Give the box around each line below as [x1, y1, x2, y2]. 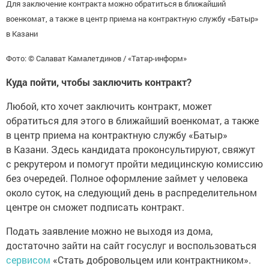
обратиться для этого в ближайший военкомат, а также [6, 113, 259, 127]
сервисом [6, 253, 53, 266]
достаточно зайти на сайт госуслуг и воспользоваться [6, 238, 256, 252]
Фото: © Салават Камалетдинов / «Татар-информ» [6, 52, 187, 64]
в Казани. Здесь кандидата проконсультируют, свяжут [6, 142, 255, 156]
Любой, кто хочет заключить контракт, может [6, 99, 212, 112]
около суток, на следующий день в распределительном [6, 186, 257, 199]
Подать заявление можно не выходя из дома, [6, 224, 213, 237]
